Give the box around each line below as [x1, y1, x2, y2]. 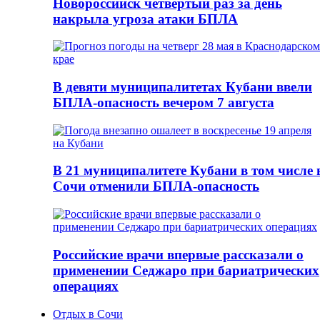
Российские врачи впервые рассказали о [53, 246, 304, 262]
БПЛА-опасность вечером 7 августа [53, 95, 274, 111]
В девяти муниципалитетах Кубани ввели [53, 79, 312, 95]
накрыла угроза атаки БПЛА [53, 11, 238, 26]
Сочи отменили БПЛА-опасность [53, 179, 259, 194]
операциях [53, 278, 119, 294]
